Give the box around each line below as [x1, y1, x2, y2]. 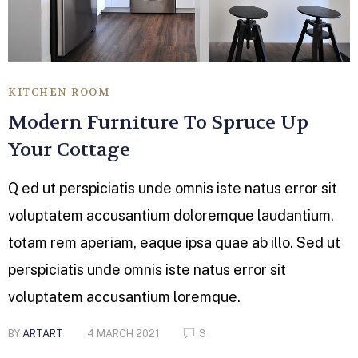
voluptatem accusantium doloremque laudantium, [8, 207, 334, 225]
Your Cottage [8, 137, 130, 163]
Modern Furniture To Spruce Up [8, 110, 308, 136]
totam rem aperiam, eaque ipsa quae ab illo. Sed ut [8, 234, 340, 252]
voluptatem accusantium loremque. [8, 288, 241, 306]
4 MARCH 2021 [87, 328, 160, 340]
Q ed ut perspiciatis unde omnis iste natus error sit [8, 180, 337, 197]
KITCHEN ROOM [8, 86, 109, 100]
